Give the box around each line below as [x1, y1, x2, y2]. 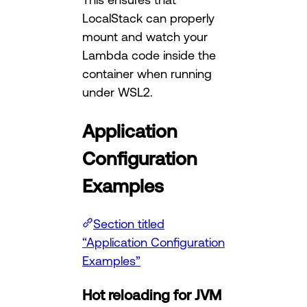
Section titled [93, 217, 164, 230]
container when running [82, 66, 212, 81]
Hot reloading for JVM [82, 286, 221, 304]
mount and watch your [82, 29, 208, 44]
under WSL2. [82, 85, 153, 99]
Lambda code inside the [82, 48, 216, 62]
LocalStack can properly [82, 11, 214, 25]
